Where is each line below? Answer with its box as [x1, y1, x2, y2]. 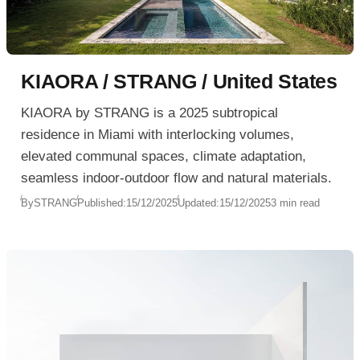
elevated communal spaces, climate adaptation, [21, 148, 307, 164]
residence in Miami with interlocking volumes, [21, 126, 295, 142]
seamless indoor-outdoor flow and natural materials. [21, 170, 333, 186]
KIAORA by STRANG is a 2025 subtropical [21, 104, 279, 121]
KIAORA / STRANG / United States [21, 70, 337, 93]
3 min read [271, 197, 321, 210]
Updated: [178, 197, 220, 210]
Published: [77, 197, 127, 210]
